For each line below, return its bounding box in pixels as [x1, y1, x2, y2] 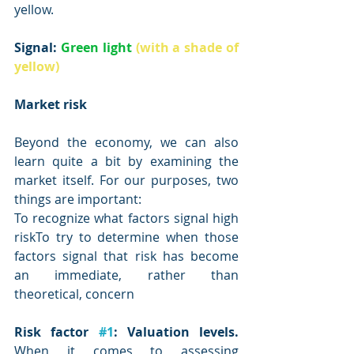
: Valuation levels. [113, 323, 239, 341]
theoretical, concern [14, 285, 134, 303]
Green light [60, 39, 132, 56]
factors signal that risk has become [14, 247, 239, 265]
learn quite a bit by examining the [14, 153, 239, 170]
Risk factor [14, 323, 99, 341]
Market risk [14, 96, 87, 113]
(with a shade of [135, 39, 239, 56]
